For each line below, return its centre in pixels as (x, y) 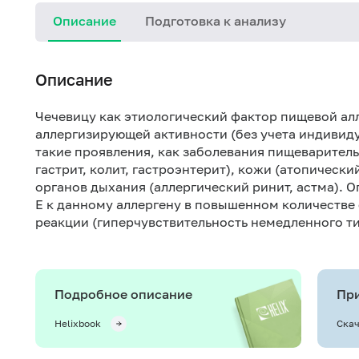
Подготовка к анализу (216, 21)
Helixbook (78, 323)
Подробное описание (123, 294)
